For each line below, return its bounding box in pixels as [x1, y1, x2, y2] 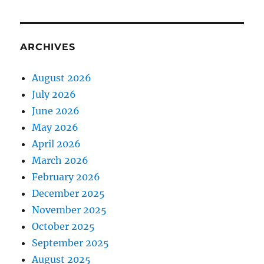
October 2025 [32, 220, 95, 233]
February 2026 [32, 171, 101, 183]
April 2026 [32, 138, 81, 150]
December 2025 [32, 187, 105, 200]
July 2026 [32, 88, 77, 101]
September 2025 [32, 237, 110, 249]
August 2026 [32, 72, 92, 84]
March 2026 [32, 154, 89, 167]
